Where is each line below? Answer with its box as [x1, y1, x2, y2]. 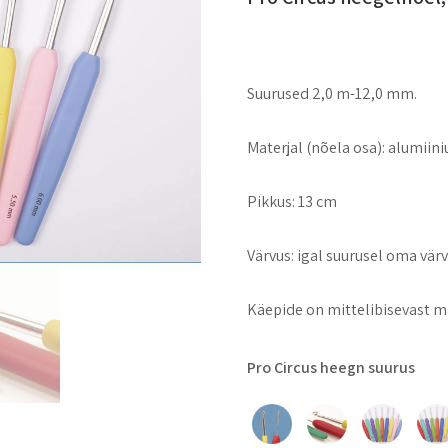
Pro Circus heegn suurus [247, 357, 416, 379]
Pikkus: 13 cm [247, 191, 338, 213]
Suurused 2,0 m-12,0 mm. [247, 83, 418, 105]
